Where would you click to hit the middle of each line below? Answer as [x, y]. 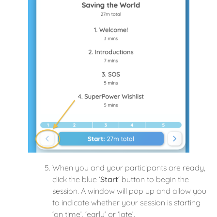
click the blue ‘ [76, 179]
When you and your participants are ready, [129, 167]
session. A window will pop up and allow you [129, 191]
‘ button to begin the [154, 179]
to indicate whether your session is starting [126, 202]
